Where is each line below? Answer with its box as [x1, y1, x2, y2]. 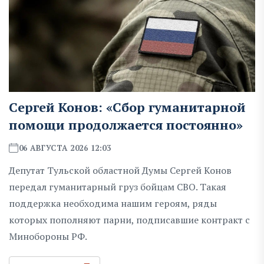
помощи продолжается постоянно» [9, 115, 243, 133]
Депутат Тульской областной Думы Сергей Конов [9, 163, 232, 177]
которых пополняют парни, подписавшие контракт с [9, 213, 250, 226]
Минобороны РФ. [9, 229, 87, 243]
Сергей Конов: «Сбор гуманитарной [9, 98, 246, 115]
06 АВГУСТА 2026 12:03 [18, 142, 111, 153]
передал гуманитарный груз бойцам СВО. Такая [9, 180, 226, 193]
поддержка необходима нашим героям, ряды [9, 196, 217, 210]
